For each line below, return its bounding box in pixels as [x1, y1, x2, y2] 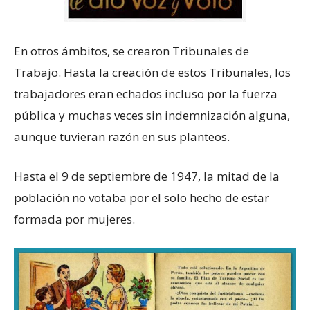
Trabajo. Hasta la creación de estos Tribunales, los [14, 64, 291, 81]
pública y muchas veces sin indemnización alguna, [14, 107, 290, 124]
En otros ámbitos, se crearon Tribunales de [14, 43, 249, 60]
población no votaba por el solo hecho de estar [14, 190, 269, 206]
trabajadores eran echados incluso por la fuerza [14, 86, 277, 102]
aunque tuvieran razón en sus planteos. [14, 129, 230, 145]
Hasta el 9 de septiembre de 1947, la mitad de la [14, 168, 280, 185]
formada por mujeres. [14, 211, 135, 228]
